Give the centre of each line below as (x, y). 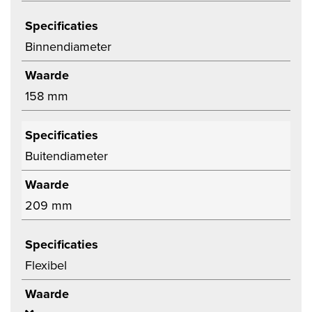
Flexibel (46, 265)
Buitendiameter (67, 156)
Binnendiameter (68, 47)
